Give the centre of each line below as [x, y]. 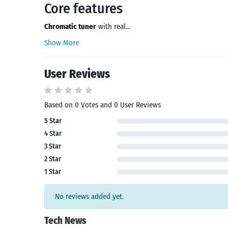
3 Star [53, 146]
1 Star [53, 172]
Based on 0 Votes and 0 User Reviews [103, 105]
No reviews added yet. [89, 196]
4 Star [53, 134]
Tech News [65, 221]
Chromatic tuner [70, 26]
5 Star [53, 121]
